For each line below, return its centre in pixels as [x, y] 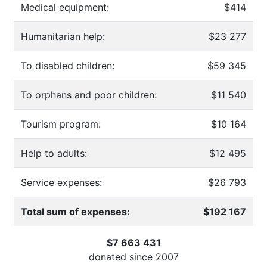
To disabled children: [68, 65]
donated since [122, 257]
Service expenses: [61, 182]
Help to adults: [54, 153]
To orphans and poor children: [89, 94]
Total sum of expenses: [75, 211]
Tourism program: [61, 124]
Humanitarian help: [63, 36]
